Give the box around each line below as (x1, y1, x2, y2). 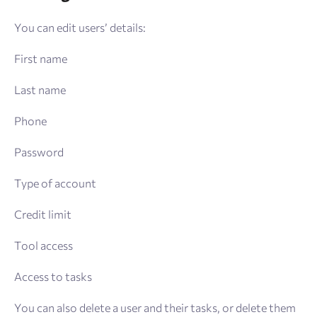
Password (14, 145, 64, 159)
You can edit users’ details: (14, 21, 146, 35)
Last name (14, 83, 66, 97)
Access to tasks (14, 270, 92, 284)
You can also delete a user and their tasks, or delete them (14, 301, 296, 315)
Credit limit (14, 207, 71, 221)
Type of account (14, 176, 96, 190)
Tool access (14, 238, 73, 253)
